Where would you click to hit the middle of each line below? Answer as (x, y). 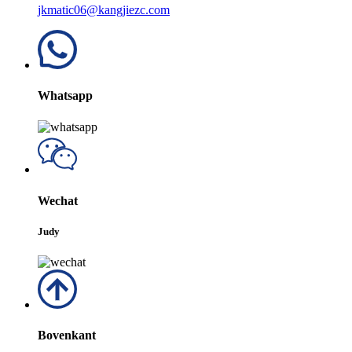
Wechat (58, 200)
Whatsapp (65, 96)
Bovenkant (67, 335)
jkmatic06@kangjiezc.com (104, 10)
